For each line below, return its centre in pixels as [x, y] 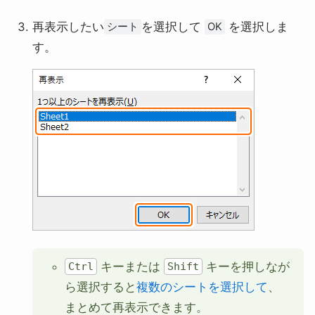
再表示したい [69, 26]
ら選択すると [101, 287]
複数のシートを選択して [202, 287]
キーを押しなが [246, 267]
